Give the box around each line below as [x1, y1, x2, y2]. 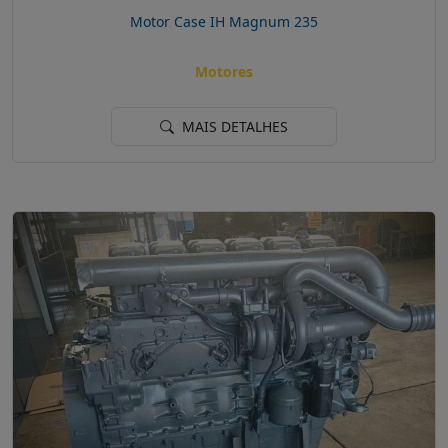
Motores [195, 62, 253, 82]
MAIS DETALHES [178, 117, 288, 137]
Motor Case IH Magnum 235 [130, 11, 318, 31]
